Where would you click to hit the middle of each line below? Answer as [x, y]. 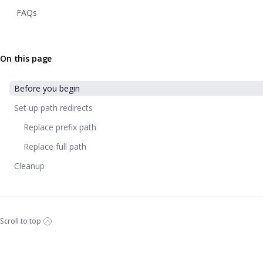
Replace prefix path [60, 127]
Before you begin [47, 88]
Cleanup [29, 166]
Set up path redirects [53, 108]
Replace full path [55, 146]
